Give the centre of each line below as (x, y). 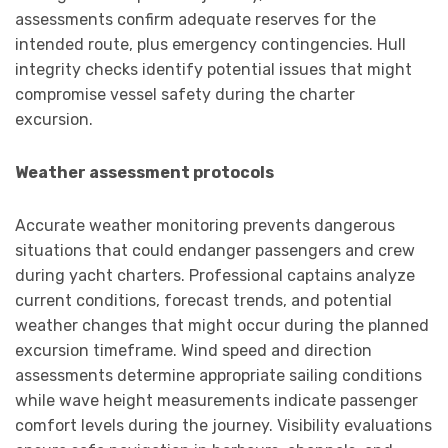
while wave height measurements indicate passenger (216, 401)
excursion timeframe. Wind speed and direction (193, 351)
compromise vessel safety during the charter (185, 95)
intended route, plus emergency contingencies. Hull (210, 45)
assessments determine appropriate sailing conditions (218, 376)
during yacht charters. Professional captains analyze (215, 276)
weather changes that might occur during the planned (222, 326)
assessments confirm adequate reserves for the (195, 20)
